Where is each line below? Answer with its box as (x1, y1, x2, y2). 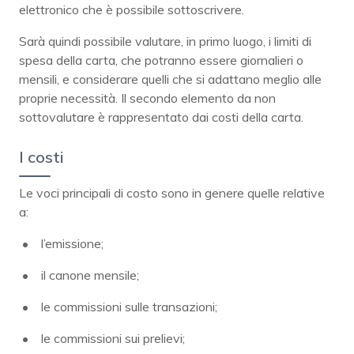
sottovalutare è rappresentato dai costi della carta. (19, 108, 303, 125)
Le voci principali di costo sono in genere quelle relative (19, 184, 325, 201)
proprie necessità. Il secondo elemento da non (19, 89, 276, 106)
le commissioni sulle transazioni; (41, 298, 217, 314)
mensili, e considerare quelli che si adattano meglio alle (19, 70, 322, 87)
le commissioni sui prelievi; (41, 330, 185, 346)
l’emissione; (41, 235, 104, 251)
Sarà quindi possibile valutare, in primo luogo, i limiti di (19, 32, 311, 49)
